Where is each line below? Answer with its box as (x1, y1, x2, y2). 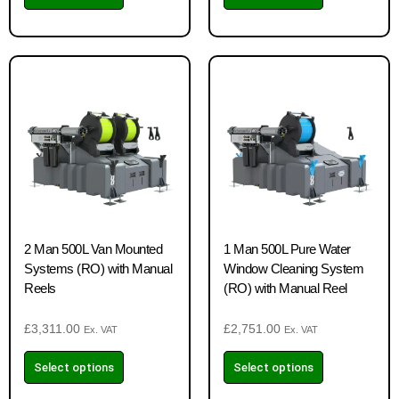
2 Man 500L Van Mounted (24, 241, 162, 256)
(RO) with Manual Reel (224, 281, 347, 296)
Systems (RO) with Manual (24, 261, 172, 276)
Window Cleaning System (224, 261, 363, 276)
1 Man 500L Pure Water (224, 241, 351, 256)
